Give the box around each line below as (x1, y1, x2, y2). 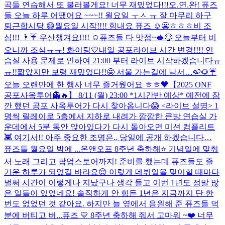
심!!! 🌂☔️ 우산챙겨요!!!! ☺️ (4, 33, 99, 42)
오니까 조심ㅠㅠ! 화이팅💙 (4, 45, 99, 54)
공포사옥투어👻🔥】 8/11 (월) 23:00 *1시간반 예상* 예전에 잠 (4, 90, 220, 99)
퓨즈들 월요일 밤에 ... (4, 144, 80, 153)
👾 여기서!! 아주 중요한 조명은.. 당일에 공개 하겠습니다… (4, 133, 212, 142)
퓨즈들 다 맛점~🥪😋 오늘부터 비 (99, 33, 216, 42)
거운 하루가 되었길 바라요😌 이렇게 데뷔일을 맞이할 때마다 (4, 167, 219, 176)
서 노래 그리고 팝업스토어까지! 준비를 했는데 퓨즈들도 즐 (4, 157, 213, 166)
